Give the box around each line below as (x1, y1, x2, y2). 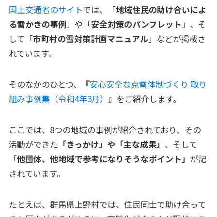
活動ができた (8, 138, 58, 151)
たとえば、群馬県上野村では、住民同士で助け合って (8, 198, 206, 211)
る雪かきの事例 (8, 17, 66, 30)
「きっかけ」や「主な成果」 (58, 138, 165, 151)
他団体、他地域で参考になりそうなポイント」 (16, 153, 190, 165)
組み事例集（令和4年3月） (8, 93, 108, 105)
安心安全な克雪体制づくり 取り (89, 78, 207, 90)
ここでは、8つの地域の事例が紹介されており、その (8, 124, 201, 136)
